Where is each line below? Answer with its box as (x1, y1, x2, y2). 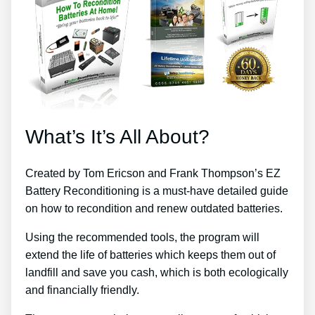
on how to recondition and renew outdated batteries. (25, 202, 283, 215)
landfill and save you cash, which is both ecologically (25, 266, 288, 279)
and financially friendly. (25, 284, 139, 297)
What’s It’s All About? (25, 126, 210, 148)
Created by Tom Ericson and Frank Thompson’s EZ (25, 167, 281, 180)
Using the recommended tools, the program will (25, 231, 259, 244)
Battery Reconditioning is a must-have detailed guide (25, 185, 288, 198)
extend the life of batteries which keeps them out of (25, 249, 276, 262)
